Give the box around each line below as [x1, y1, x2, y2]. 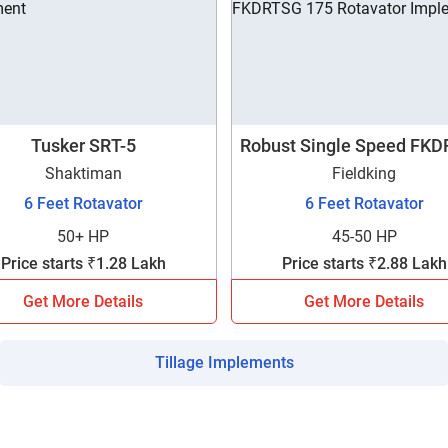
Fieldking [332, 163, 397, 183]
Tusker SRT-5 [30, 134, 136, 156]
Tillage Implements [154, 352, 294, 372]
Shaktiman [44, 163, 122, 183]
